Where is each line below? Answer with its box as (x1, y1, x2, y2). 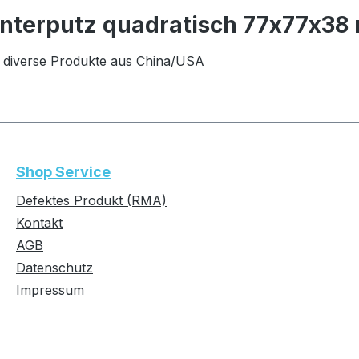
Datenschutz (16, 260, 93, 276)
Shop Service (16, 163, 111, 180)
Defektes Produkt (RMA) (16, 192, 167, 208)
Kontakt (16, 215, 63, 231)
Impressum (16, 282, 84, 298)
